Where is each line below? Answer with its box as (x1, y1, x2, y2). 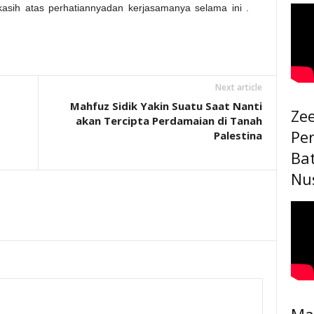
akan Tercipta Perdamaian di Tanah (75, 114, 262, 128)
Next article (214, 81, 262, 93)
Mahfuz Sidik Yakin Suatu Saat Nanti (69, 99, 262, 113)
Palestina (213, 128, 262, 142)
